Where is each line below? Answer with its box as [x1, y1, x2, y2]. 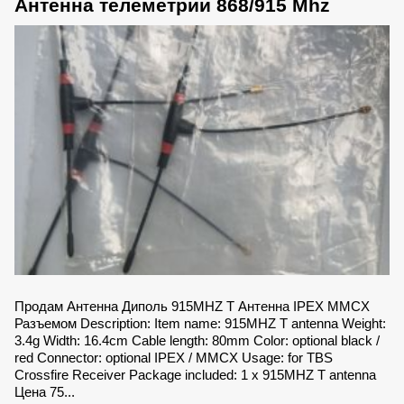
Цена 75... [14, 384, 75, 400]
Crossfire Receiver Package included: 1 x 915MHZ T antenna [14, 367, 376, 383]
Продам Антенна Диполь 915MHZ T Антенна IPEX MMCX [14, 298, 370, 315]
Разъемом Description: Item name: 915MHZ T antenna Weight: [14, 316, 386, 332]
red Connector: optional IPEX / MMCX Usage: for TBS [14, 350, 333, 366]
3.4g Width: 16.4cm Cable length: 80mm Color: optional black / [14, 333, 380, 349]
